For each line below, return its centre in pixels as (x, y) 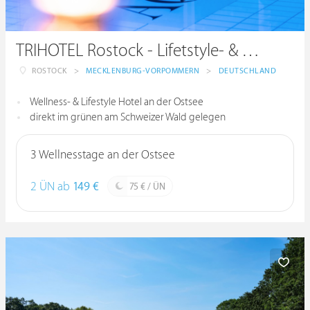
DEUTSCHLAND (247, 71)
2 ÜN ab (52, 187)
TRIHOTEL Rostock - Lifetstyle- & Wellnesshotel (250, 51)
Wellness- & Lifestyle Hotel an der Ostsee (117, 102)
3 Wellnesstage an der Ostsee (103, 155)
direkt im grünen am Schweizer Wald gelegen (128, 117)
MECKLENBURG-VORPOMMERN (143, 71)
